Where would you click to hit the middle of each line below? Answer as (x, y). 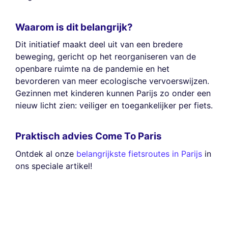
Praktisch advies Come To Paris (89, 136)
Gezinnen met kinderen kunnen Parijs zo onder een (113, 93)
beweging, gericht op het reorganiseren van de (106, 56)
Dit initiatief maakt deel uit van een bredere (99, 44)
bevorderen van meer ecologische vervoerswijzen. (112, 81)
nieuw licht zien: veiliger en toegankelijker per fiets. (114, 105)
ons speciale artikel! (54, 166)
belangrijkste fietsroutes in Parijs (139, 153)
